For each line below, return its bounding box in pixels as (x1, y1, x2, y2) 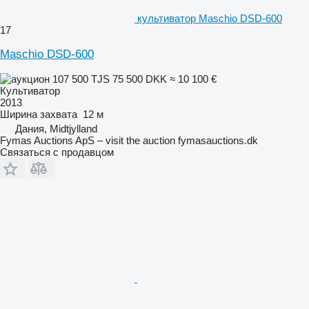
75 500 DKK (112, 72, 167, 85)
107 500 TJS (50, 72, 112, 85)
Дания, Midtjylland (15, 122, 97, 134)
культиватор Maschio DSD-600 (137, 12, 282, 24)
